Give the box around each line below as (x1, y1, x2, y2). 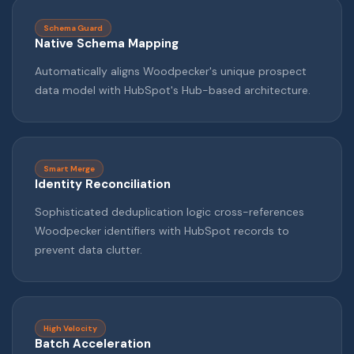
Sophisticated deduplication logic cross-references (35, 205, 304, 220)
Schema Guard (43, 23, 103, 34)
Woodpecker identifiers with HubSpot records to (35, 224, 289, 239)
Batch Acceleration (35, 336, 151, 352)
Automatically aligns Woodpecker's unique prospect (35, 64, 307, 79)
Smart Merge (43, 164, 95, 175)
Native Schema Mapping (35, 36, 179, 52)
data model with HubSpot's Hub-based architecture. (35, 83, 311, 98)
